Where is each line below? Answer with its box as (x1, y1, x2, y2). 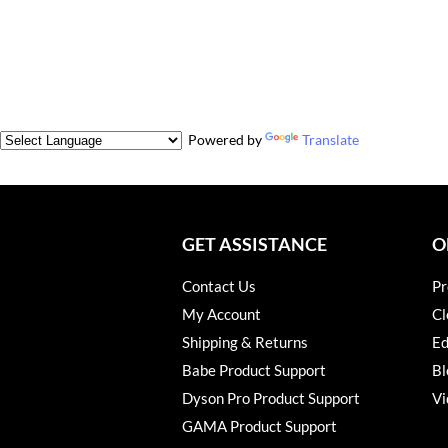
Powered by (182, 131, 265, 148)
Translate (302, 131, 359, 148)
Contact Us (182, 277, 256, 296)
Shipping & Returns (182, 333, 308, 352)
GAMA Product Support (182, 417, 337, 436)
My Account (182, 305, 261, 324)
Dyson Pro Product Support (182, 389, 360, 408)
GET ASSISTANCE (182, 233, 327, 255)
